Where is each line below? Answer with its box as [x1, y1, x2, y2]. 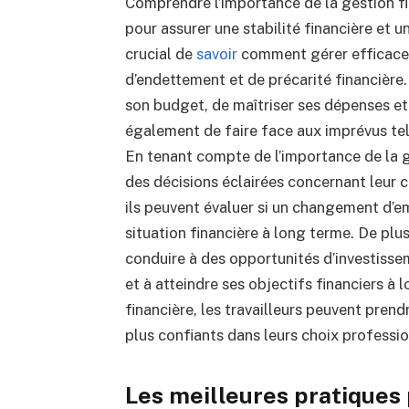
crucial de [124, 45, 196, 64]
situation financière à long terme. [124, 224, 358, 243]
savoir [195, 45, 237, 64]
